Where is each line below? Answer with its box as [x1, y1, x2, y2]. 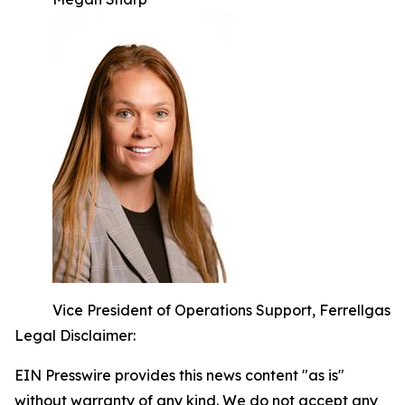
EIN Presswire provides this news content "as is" [14, 366, 344, 384]
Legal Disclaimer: [14, 326, 136, 344]
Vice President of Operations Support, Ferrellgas [52, 301, 391, 319]
